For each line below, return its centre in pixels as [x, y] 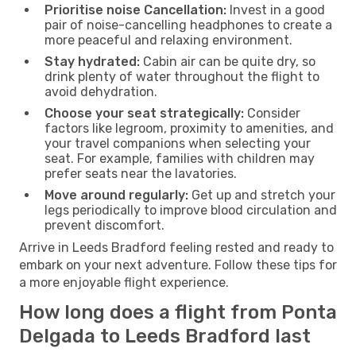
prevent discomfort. [104, 225]
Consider [272, 113]
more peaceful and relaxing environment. [168, 40]
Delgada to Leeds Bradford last [165, 336]
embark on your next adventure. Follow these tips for [178, 265]
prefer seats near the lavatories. [141, 173]
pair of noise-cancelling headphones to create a [188, 25]
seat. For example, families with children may [180, 158]
